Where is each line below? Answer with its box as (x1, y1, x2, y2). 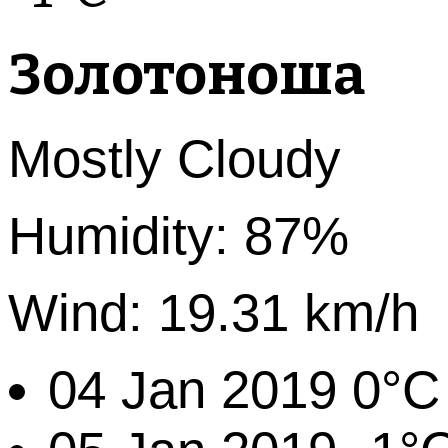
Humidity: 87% (8, 206, 349, 266)
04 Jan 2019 (48, 360, 337, 420)
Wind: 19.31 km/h (8, 283, 419, 343)
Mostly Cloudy (8, 129, 341, 189)
